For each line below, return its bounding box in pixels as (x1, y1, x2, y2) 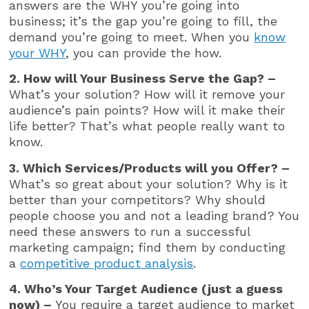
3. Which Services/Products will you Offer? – (9, 160, 290, 175)
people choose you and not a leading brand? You (9, 208, 300, 223)
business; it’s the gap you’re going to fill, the (9, 13, 278, 28)
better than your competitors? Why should (9, 192, 266, 207)
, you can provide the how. (66, 45, 222, 60)
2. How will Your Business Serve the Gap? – (9, 71, 277, 86)
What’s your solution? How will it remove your (9, 87, 286, 102)
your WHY (9, 45, 66, 60)
